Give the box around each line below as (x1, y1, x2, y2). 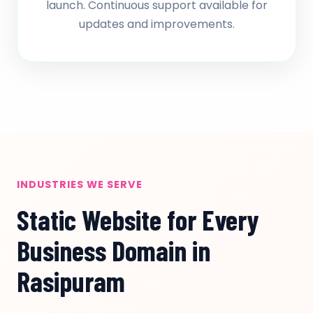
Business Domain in (17, 233, 210, 267)
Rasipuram (17, 264, 125, 298)
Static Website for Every (17, 203, 259, 236)
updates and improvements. (78, 16, 235, 32)
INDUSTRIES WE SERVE (17, 177, 143, 191)
